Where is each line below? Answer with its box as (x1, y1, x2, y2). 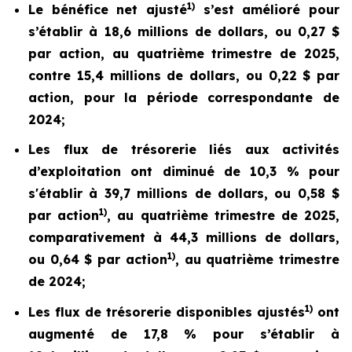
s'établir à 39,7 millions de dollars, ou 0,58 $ (28, 185, 339, 202)
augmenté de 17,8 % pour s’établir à (28, 325, 339, 342)
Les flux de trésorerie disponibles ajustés (28, 303, 305, 320)
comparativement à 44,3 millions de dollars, (28, 229, 339, 246)
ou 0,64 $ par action (28, 251, 167, 268)
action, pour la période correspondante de (28, 89, 339, 105)
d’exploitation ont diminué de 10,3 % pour (28, 163, 339, 180)
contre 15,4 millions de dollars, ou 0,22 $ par (28, 67, 339, 83)
